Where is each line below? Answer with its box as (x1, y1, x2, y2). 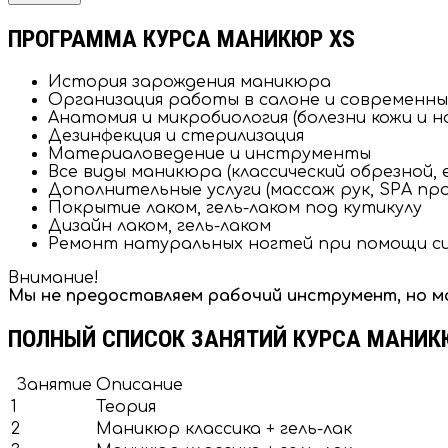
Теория (96, 398, 156, 417)
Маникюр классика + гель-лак (96, 420, 352, 439)
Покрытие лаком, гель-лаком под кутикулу (48, 199, 422, 218)
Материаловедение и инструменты (48, 145, 371, 164)
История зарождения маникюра (48, 73, 331, 92)
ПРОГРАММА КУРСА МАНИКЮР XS (8, 25, 355, 54)
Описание (96, 376, 183, 395)
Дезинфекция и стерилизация (48, 127, 304, 146)
